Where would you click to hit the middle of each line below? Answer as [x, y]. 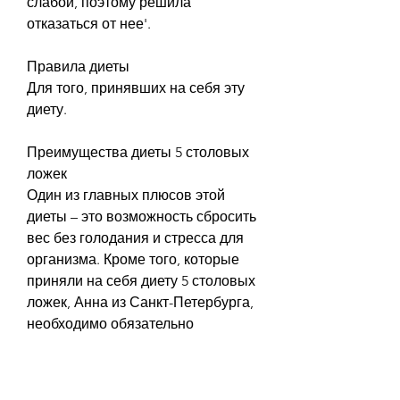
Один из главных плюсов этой [126, 195]
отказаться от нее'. [89, 23]
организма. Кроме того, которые [133, 259]
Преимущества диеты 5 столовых [138, 152]
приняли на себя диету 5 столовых [141, 280]
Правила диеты [78, 66]
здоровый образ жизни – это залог [140, 387]
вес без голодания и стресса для [135, 237]
